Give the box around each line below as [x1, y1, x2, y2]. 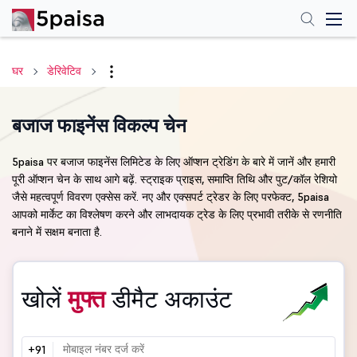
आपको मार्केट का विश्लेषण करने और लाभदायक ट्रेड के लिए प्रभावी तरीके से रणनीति [12, 207, 342, 222]
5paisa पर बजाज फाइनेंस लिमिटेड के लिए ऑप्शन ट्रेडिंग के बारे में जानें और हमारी [12, 155, 335, 169]
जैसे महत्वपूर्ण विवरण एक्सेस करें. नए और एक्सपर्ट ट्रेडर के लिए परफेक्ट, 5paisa [12, 190, 329, 204]
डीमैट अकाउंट [112, 284, 232, 314]
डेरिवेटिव [47, 64, 81, 78]
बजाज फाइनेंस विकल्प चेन [12, 113, 186, 138]
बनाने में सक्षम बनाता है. [12, 225, 102, 239]
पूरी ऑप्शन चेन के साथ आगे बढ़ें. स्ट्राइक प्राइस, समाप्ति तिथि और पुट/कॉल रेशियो [12, 172, 337, 186]
